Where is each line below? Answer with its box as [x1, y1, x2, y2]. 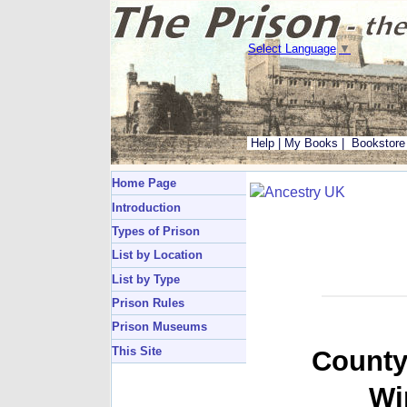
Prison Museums [112, 320, 207, 334]
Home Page [112, 176, 176, 191]
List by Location [112, 248, 203, 263]
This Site [112, 343, 162, 358]
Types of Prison [112, 223, 200, 238]
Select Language [248, 42, 336, 56]
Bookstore [352, 136, 405, 150]
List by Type [112, 272, 180, 286]
